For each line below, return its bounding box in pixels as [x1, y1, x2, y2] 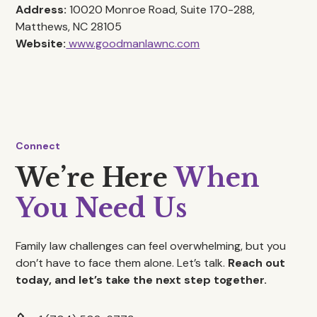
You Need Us [16, 192, 188, 224]
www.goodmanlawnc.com [66, 36, 200, 51]
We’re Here [16, 162, 175, 194]
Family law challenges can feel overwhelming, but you [16, 238, 287, 253]
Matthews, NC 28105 [16, 19, 122, 34]
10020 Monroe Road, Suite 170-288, [67, 2, 255, 17]
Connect [16, 139, 61, 152]
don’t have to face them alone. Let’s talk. [16, 255, 229, 270]
